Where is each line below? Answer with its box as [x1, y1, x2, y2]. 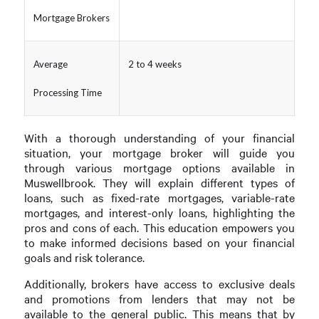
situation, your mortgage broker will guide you [23, 145, 296, 161]
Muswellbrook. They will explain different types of [23, 175, 296, 191]
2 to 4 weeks [127, 58, 182, 70]
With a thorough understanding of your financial [23, 130, 296, 146]
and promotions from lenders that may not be [23, 291, 296, 306]
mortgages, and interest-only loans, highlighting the [23, 205, 296, 221]
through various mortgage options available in [23, 160, 296, 176]
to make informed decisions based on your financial [23, 235, 296, 251]
